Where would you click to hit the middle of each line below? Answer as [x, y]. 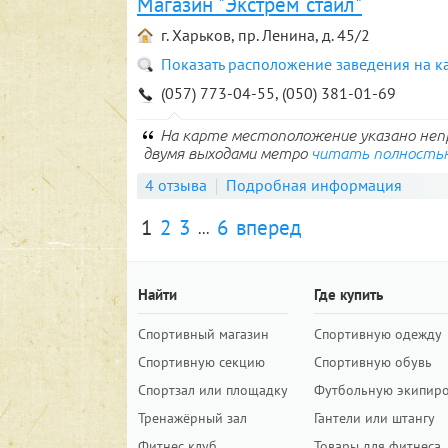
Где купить [348, 294]
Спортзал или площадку [213, 390]
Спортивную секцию [201, 362]
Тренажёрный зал [192, 418]
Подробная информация [314, 185]
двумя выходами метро [227, 153]
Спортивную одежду [378, 334]
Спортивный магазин [203, 334]
